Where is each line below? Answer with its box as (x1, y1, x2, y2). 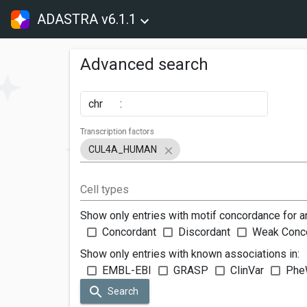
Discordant (178, 225, 230, 238)
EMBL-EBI (102, 263, 151, 277)
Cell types (80, 182, 129, 196)
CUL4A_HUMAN (88, 143, 157, 155)
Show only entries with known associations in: (80, 247, 299, 260)
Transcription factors (80, 126, 155, 137)
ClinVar (230, 263, 264, 277)
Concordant (102, 225, 156, 238)
